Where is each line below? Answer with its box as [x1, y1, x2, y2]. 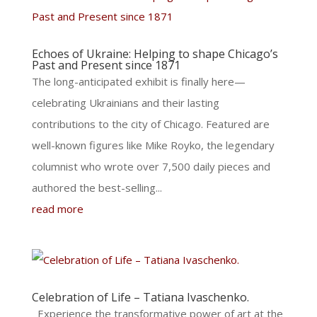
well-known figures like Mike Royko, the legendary [31, 138, 275, 152]
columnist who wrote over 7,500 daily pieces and [31, 159, 270, 173]
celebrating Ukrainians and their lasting [31, 96, 219, 110]
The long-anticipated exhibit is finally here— [31, 74, 246, 88]
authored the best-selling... [31, 180, 162, 195]
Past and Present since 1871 [31, 57, 180, 73]
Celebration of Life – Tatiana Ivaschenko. [31, 289, 249, 305]
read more [31, 202, 83, 216]
